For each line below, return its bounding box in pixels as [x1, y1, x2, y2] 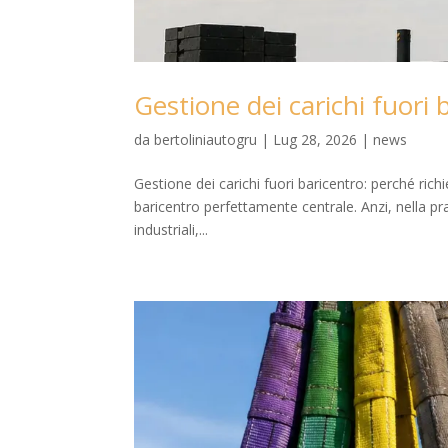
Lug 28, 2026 [273, 129, 358, 149]
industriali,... [134, 219, 209, 239]
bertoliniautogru [154, 129, 258, 149]
